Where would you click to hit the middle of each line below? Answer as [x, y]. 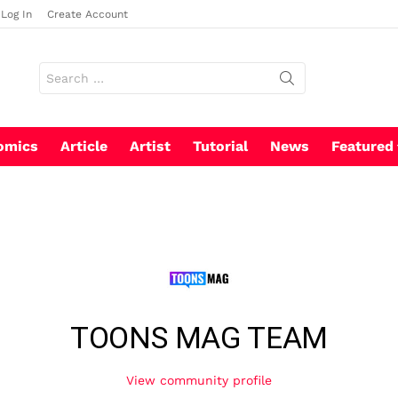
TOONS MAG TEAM [199, 338]
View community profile [199, 381]
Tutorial [220, 147]
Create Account [88, 14]
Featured [362, 147]
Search [56, 68]
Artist [150, 147]
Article [84, 147]
